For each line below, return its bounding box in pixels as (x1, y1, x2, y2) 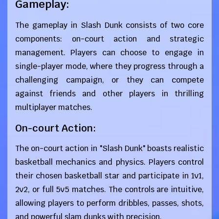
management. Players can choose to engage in (15, 47, 204, 58)
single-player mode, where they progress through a (15, 61, 204, 71)
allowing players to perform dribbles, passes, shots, (15, 198, 204, 208)
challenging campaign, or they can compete (15, 75, 204, 85)
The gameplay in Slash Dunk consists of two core (15, 20, 204, 30)
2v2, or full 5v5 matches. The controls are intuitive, (15, 184, 204, 195)
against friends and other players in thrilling (15, 88, 204, 99)
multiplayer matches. (15, 102, 92, 112)
